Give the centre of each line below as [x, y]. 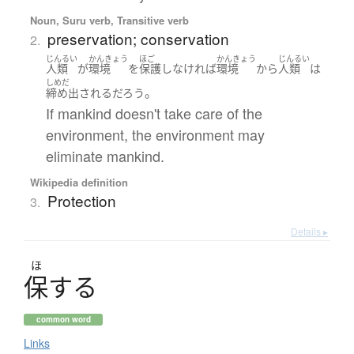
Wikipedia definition [79, 182]
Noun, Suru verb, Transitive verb [109, 20]
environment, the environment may [155, 134]
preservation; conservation [138, 38]
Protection [81, 200]
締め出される [79, 92]
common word [63, 319]
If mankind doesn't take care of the [154, 113]
